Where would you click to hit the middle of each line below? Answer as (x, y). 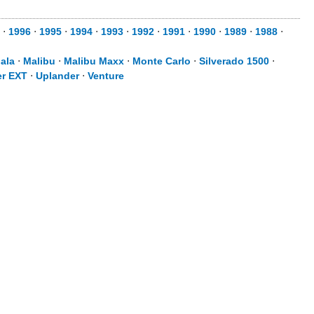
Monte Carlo (162, 61)
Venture (106, 76)
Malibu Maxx (94, 61)
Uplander (57, 76)
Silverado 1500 (234, 61)
